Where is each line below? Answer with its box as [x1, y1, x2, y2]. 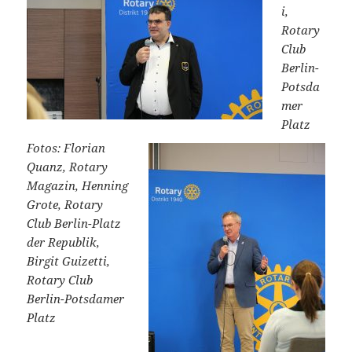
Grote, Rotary [27, 196, 104, 213]
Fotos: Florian [27, 140, 106, 156]
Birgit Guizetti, [27, 253, 111, 269]
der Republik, [27, 234, 101, 251]
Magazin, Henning [27, 178, 129, 194]
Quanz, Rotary [27, 159, 108, 175]
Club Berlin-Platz [27, 215, 122, 232]
